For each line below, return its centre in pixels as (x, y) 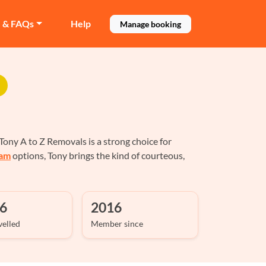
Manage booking (151, 24)
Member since (117, 224)
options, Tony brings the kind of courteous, (98, 155)
